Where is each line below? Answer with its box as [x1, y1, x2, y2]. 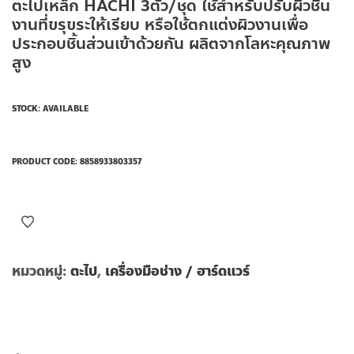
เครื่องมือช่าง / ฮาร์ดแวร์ [105, 261, 250, 281]
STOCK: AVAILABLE [12, 103, 88, 115]
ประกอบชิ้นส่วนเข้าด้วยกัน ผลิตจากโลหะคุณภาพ [12, 32, 330, 56]
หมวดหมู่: [12, 261, 70, 281]
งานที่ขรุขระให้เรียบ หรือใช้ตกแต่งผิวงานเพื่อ [12, 13, 308, 37]
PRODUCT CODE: [12, 156, 80, 168]
